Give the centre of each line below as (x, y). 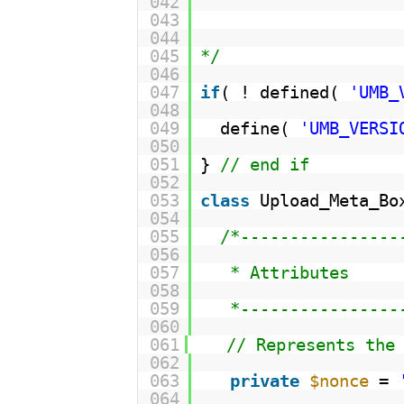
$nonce (339, 380)
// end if (264, 164)
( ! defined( (284, 92)
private (264, 380)
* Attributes (289, 272)
